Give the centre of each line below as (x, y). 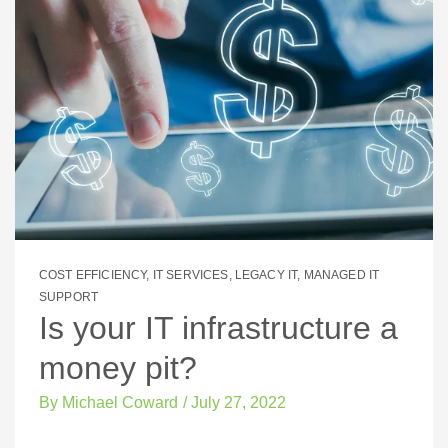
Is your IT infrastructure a (218, 328)
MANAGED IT (341, 275)
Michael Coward (118, 403)
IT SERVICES (190, 275)
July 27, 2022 (238, 403)
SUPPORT (69, 297)
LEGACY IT (266, 275)
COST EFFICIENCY (93, 275)
